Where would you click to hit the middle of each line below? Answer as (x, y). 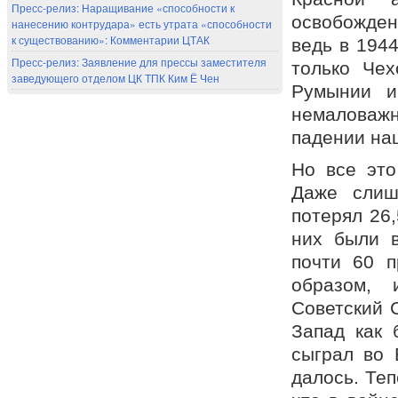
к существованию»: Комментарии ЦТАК (111, 40)
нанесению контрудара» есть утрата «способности (142, 24)
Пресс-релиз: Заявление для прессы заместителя (139, 62)
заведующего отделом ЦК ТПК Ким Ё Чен (115, 78)
